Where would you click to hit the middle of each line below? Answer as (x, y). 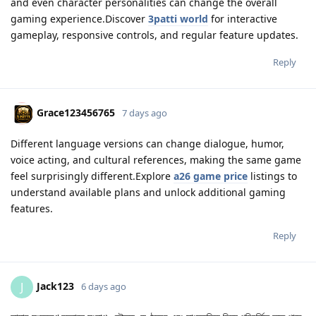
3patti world (178, 19)
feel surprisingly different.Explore (92, 176)
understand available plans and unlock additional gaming (148, 192)
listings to (272, 176)
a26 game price (211, 176)
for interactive (243, 19)
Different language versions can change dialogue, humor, (147, 144)
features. (32, 208)
